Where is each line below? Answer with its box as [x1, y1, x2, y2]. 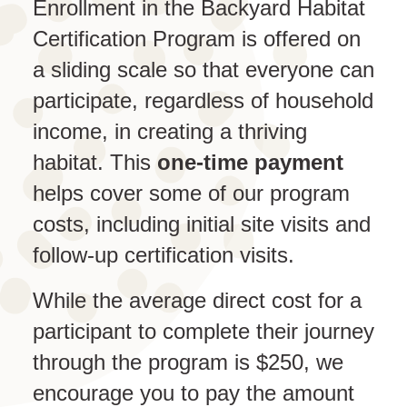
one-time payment [157, 150, 343, 175]
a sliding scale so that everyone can [33, 57, 374, 83]
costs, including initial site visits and [33, 212, 371, 237]
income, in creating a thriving [33, 119, 307, 144]
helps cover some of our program [33, 181, 350, 206]
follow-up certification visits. [33, 243, 294, 268]
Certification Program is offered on [33, 26, 361, 52]
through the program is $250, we [33, 350, 343, 375]
